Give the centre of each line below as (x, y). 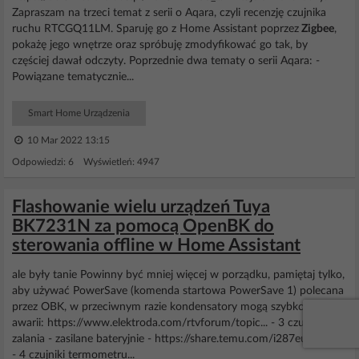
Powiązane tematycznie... (73, 77)
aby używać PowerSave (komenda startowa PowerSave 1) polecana (178, 291)
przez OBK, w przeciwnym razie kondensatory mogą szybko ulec (170, 307)
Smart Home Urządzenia (79, 113)
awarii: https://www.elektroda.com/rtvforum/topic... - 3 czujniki (168, 323)
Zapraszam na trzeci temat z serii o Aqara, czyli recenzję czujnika (169, 13)
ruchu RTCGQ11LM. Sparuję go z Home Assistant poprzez (155, 29)
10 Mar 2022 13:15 (67, 140)
